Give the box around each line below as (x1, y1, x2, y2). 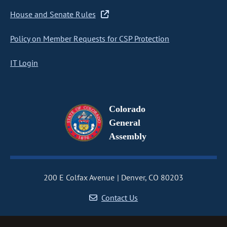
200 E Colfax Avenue (43, 172, 115, 182)
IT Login (10, 58, 39, 68)
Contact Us (101, 193, 138, 203)
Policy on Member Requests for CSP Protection (10, 33, 170, 44)
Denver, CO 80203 (121, 172, 184, 182)
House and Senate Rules (10, 9, 96, 19)
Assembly (109, 131, 147, 141)
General (109, 118, 141, 128)
